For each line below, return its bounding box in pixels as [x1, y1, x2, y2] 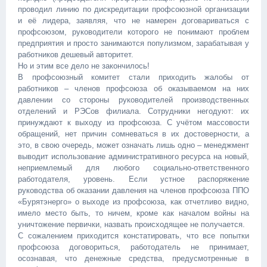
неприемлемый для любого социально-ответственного [18, 163, 249, 172]
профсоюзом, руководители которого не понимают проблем [18, 27, 249, 36]
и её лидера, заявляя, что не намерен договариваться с [18, 16, 249, 25]
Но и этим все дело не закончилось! [18, 61, 150, 70]
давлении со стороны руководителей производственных [18, 95, 249, 104]
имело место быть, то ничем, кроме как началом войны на [18, 209, 249, 218]
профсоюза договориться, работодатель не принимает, [18, 243, 249, 252]
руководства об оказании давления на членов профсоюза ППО [18, 186, 249, 195]
